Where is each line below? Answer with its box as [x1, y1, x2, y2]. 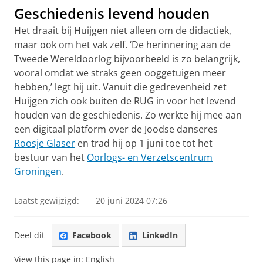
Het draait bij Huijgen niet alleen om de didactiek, [14, 24, 231, 37]
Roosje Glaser [14, 137, 75, 150]
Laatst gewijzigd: [14, 195, 79, 206]
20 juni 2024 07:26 [96, 195, 167, 206]
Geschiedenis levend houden [14, 4, 210, 23]
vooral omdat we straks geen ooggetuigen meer [14, 66, 226, 79]
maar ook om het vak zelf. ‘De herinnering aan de [14, 38, 231, 51]
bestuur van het [14, 151, 87, 164]
